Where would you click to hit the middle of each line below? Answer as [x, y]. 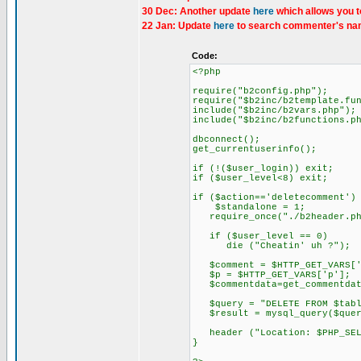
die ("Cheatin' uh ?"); [271, 246]
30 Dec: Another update [197, 11]
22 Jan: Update [178, 26]
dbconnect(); [226, 139]
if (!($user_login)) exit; [263, 168]
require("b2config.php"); [260, 91]
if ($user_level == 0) [260, 236]
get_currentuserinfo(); [254, 149]
